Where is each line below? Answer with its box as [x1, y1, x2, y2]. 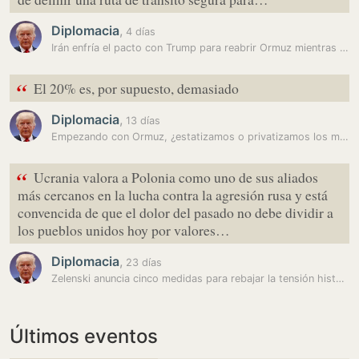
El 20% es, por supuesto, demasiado [34, 79, 239, 98]
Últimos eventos [10, 325, 158, 348]
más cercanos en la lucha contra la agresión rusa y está [18, 185, 328, 204]
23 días [123, 256, 162, 268]
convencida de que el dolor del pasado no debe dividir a [18, 203, 333, 222]
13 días [123, 115, 160, 127]
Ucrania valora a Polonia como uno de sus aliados [34, 167, 318, 187]
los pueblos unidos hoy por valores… [18, 220, 230, 240]
